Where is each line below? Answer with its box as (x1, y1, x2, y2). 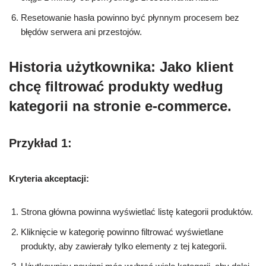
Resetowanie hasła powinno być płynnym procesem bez (21, 12, 239, 23)
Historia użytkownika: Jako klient (9, 59, 233, 75)
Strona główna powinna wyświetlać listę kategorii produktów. (21, 207, 253, 217)
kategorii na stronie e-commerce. (9, 98, 232, 115)
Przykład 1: (9, 137, 72, 150)
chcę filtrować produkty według (9, 78, 223, 95)
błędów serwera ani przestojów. (21, 27, 142, 37)
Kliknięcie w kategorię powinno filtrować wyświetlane (21, 227, 223, 237)
